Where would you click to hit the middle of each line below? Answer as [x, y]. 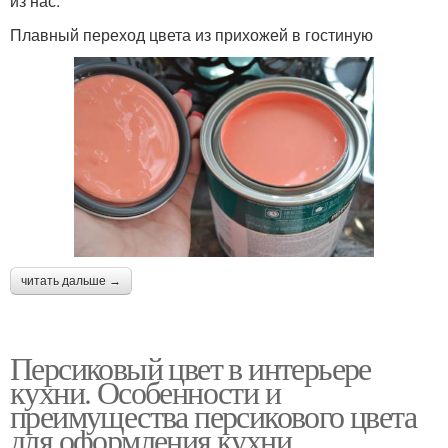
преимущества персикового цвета [213, 415]
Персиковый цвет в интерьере [190, 367]
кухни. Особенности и [145, 391]
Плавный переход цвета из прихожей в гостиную [191, 34]
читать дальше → [71, 280]
